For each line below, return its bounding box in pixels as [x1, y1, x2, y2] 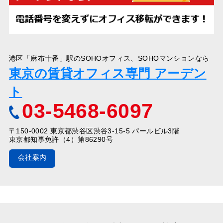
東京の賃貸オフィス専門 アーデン [8, 66, 207, 80]
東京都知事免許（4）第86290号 [8, 135, 113, 143]
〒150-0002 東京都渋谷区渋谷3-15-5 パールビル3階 [8, 126, 180, 135]
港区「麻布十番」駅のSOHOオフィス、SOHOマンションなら [8, 54, 210, 62]
